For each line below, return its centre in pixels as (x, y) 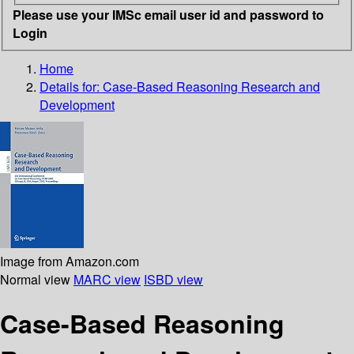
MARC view (107, 279)
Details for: (71, 86)
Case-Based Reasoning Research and (211, 86)
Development (77, 104)
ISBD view (173, 279)
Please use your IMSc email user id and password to (168, 14)
